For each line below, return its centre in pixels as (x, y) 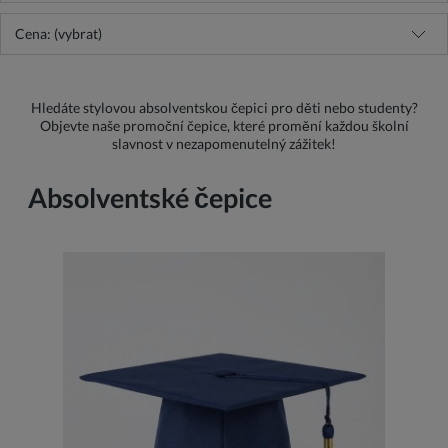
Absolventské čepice (150, 197)
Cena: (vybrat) (58, 33)
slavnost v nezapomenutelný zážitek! (224, 143)
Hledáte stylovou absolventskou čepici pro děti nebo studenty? (224, 107)
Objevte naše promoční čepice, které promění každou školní (224, 125)
